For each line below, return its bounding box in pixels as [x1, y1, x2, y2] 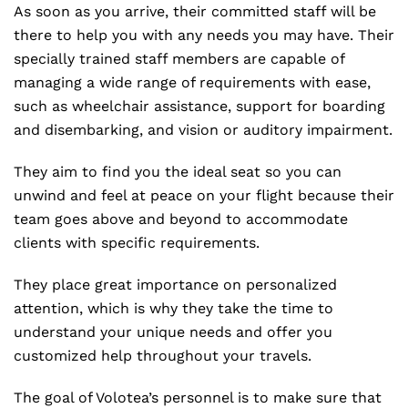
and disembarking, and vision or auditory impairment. [14, 121, 393, 138]
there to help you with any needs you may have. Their [14, 26, 394, 44]
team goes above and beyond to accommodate [14, 210, 348, 228]
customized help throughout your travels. [14, 347, 311, 364]
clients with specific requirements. [14, 234, 260, 251]
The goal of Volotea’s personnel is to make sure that [14, 389, 382, 406]
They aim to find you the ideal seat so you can [14, 163, 342, 180]
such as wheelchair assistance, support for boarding [14, 97, 385, 115]
